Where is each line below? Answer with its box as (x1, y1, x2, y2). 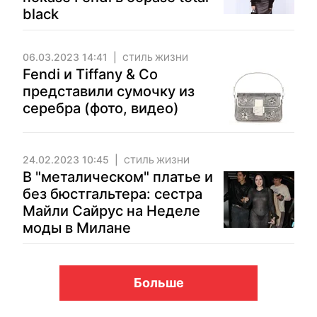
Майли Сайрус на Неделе (23, 202, 200, 219)
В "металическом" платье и (23, 168, 213, 185)
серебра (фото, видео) (23, 100, 179, 117)
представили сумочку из (23, 83, 195, 100)
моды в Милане (23, 219, 131, 236)
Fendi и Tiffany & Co (23, 66, 158, 83)
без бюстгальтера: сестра (23, 185, 202, 202)
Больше (133, 275, 184, 290)
